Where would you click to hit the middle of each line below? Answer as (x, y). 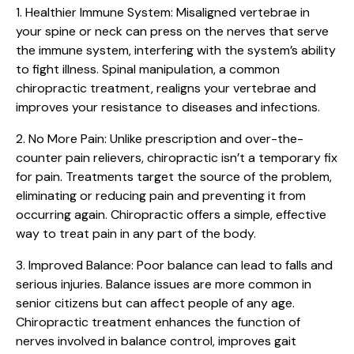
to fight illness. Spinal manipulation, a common (148, 69)
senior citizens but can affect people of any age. (155, 303)
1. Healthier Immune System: (94, 12)
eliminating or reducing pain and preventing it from (161, 195)
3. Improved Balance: (75, 265)
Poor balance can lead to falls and (233, 265)
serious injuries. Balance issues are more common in (164, 284)
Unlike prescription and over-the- (205, 138)
